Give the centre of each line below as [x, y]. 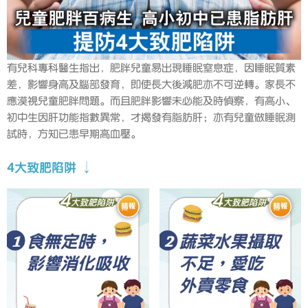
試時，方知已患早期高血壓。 [74, 134]
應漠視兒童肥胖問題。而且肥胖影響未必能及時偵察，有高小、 [151, 101]
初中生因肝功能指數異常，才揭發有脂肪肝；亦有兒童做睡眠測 [151, 118]
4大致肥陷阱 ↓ [50, 168]
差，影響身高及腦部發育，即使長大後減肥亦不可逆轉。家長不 [151, 85]
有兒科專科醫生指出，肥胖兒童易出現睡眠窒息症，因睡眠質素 [151, 68]
